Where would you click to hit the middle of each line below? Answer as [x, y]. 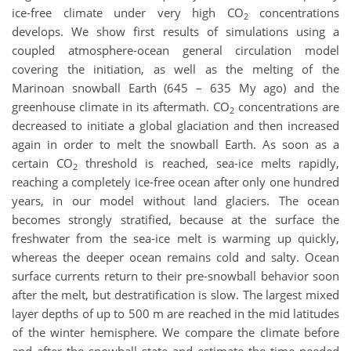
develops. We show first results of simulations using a [175, 32]
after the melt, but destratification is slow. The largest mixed [175, 295]
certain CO [43, 163]
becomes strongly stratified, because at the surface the [175, 220]
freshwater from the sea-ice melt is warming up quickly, [175, 239]
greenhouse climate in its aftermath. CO [121, 107]
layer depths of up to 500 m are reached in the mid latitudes [175, 314]
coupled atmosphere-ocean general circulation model [175, 51]
